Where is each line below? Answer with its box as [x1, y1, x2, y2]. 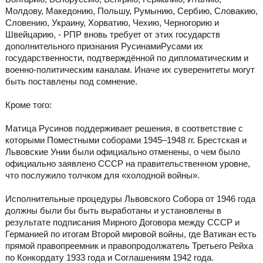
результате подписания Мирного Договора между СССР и [5, 217, 240, 228]
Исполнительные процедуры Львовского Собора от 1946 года [5, 194, 255, 204]
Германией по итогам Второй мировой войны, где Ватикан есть [5, 229, 257, 240]
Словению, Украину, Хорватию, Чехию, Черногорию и [5, 18, 219, 28]
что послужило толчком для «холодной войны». [5, 170, 200, 181]
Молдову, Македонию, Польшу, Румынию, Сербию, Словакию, [5, 6, 258, 16]
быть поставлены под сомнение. [5, 76, 137, 87]
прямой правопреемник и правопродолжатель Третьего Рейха [5, 241, 253, 251]
